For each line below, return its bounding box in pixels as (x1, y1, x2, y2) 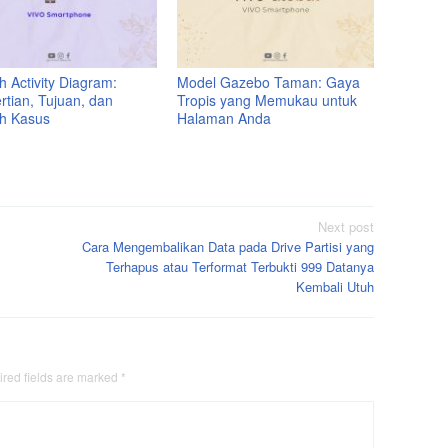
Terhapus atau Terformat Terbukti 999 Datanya (106, 257, 374, 277)
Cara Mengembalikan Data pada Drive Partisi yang (82, 237, 374, 257)
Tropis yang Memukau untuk (177, 89, 358, 110)
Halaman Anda (177, 107, 272, 128)
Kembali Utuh (296, 277, 374, 297)
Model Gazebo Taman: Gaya (177, 71, 361, 92)
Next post (318, 217, 374, 237)
